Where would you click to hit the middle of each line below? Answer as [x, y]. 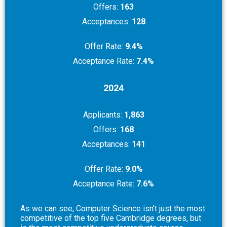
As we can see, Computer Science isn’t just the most [113, 208]
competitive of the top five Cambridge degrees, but [111, 218]
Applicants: [103, 115]
